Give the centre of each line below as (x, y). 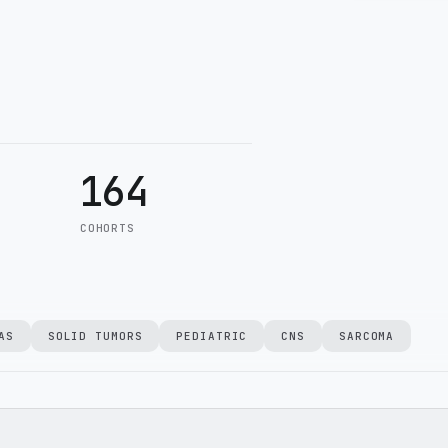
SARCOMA (366, 336)
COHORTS (107, 228)
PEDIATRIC (212, 336)
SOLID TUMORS (95, 336)
